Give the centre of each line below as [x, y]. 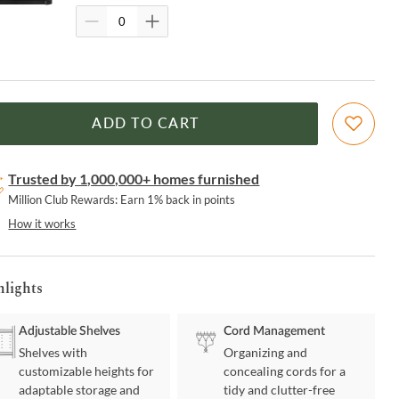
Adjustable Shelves [70, 332]
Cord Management [275, 332]
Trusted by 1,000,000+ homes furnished [134, 179]
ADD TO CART [145, 124]
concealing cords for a [285, 371]
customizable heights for [87, 371]
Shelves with [53, 353]
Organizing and [266, 353]
